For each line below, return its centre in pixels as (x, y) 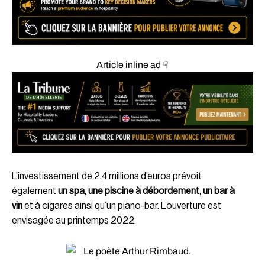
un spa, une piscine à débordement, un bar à (146, 191)
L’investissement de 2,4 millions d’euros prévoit (107, 177)
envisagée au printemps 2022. (74, 221)
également (35, 191)
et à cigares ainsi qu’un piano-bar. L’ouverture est (122, 206)
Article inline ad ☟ (132, 65)
